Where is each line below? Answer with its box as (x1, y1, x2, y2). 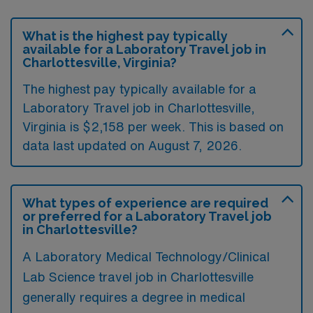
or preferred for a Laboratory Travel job (22, 208, 272, 224)
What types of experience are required (22, 195, 268, 210)
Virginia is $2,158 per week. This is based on (22, 119, 284, 133)
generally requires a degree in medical (22, 290, 245, 303)
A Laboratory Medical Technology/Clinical (22, 249, 270, 263)
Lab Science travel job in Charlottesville (22, 270, 254, 283)
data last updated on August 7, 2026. (22, 138, 242, 152)
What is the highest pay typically (22, 28, 228, 43)
